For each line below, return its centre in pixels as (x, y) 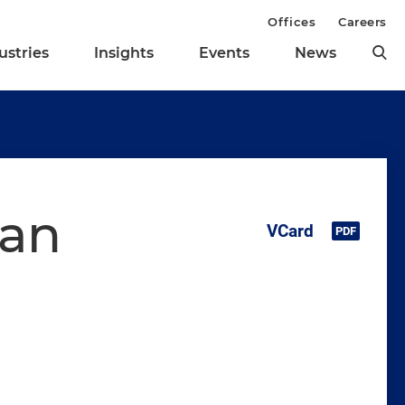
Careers (363, 22)
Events (224, 53)
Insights (124, 53)
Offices (292, 22)
